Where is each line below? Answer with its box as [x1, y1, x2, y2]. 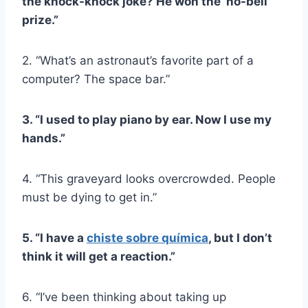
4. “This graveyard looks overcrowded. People [22, 171, 276, 186]
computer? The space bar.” [22, 71, 170, 86]
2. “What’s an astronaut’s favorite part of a [22, 53, 254, 67]
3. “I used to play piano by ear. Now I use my [22, 112, 272, 126]
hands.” [22, 131, 65, 145]
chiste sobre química [87, 230, 208, 245]
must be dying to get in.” [22, 190, 157, 204]
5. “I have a [22, 230, 87, 245]
